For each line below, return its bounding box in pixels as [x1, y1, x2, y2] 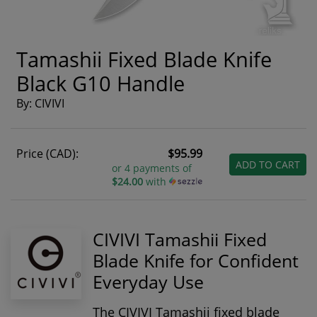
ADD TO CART [235, 157, 300, 171]
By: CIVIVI [16, 96, 64, 111]
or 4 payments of [112, 161, 192, 175]
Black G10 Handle [16, 69, 185, 97]
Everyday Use [93, 270, 204, 294]
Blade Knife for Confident [93, 248, 299, 272]
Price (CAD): [16, 146, 79, 161]
